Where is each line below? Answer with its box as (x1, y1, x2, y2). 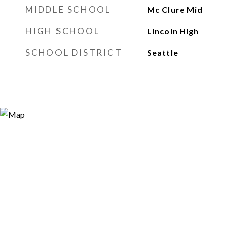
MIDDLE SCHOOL (25, 4, 111, 15)
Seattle (147, 48, 178, 58)
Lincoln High (147, 26, 199, 36)
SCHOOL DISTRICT (25, 47, 123, 58)
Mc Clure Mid (147, 5, 203, 14)
